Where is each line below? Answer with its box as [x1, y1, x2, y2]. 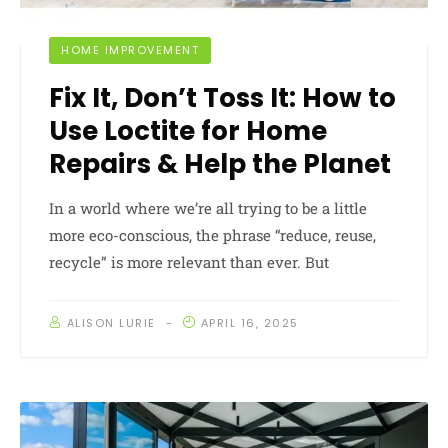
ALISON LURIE [66, 314, 156, 331]
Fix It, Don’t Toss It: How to [49, 79, 396, 116]
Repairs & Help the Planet [49, 145, 391, 182]
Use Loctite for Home [49, 112, 327, 149]
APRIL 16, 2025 [200, 314, 299, 331]
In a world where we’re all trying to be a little [49, 197, 367, 218]
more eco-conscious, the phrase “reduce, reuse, [49, 224, 376, 245]
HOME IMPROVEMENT [61, 41, 199, 58]
